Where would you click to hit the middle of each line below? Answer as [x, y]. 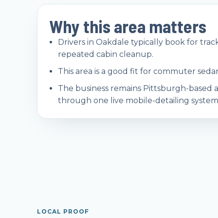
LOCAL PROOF [63, 212]
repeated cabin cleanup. [106, 54]
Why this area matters [128, 26]
